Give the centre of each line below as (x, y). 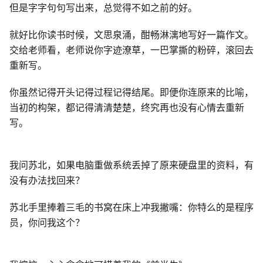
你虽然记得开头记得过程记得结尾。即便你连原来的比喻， (131, 92)
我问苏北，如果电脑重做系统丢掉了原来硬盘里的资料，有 (131, 165)
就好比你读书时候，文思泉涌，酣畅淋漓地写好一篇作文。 (131, 35)
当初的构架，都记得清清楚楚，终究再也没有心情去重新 (127, 107)
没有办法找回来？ (47, 180)
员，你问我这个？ (47, 222)
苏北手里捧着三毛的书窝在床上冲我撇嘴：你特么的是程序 (131, 207)
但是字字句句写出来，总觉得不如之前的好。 (103, 8)
